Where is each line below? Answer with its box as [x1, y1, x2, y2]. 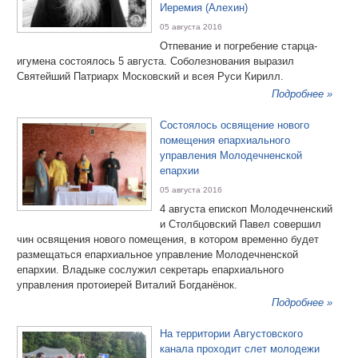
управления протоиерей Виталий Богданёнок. [17, 279, 237, 291]
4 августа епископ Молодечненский [160, 203, 332, 215]
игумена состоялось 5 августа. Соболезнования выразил [17, 55, 294, 67]
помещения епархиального [160, 134, 290, 146]
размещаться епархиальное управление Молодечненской [17, 249, 298, 261]
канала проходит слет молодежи [160, 343, 320, 355]
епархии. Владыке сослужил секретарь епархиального [17, 264, 284, 276]
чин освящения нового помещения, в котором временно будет [17, 233, 319, 245]
